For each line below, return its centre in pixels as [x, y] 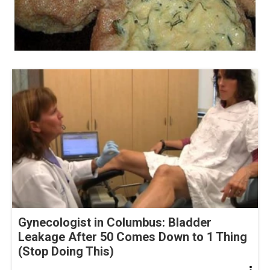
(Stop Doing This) [66, 251]
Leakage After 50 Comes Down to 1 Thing [133, 237]
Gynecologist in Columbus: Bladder [115, 222]
